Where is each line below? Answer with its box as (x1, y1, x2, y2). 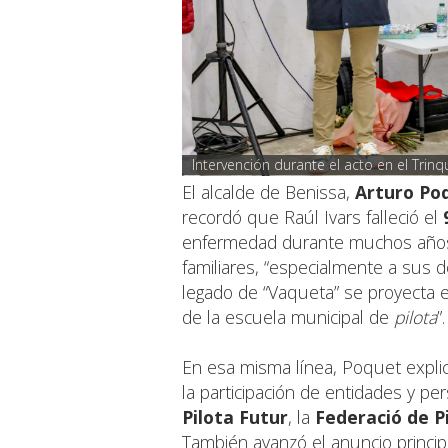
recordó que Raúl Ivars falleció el (182, 205, 443, 230)
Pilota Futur (182, 405, 288, 430)
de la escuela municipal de (182, 305, 394, 330)
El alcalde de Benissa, (182, 180, 355, 205)
